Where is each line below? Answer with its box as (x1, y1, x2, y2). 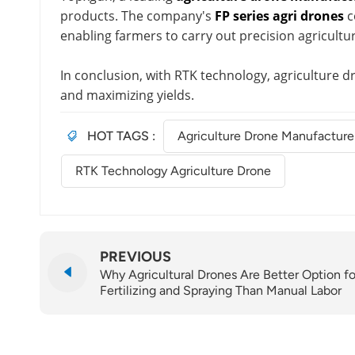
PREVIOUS (100, 247, 171, 265)
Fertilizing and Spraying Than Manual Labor (100, 282, 342, 298)
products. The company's (59, 6, 215, 25)
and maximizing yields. (59, 86, 194, 104)
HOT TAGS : (86, 128, 155, 144)
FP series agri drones (214, 6, 344, 25)
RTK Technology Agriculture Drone (74, 163, 271, 179)
